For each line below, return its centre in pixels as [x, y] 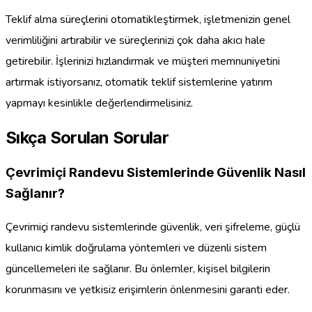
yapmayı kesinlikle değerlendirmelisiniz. [99, 103]
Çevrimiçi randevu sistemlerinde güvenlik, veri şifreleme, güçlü [153, 227]
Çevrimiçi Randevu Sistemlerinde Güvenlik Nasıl [156, 172]
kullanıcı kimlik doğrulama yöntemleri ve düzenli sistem [136, 248]
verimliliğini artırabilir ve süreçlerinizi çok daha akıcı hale [135, 40]
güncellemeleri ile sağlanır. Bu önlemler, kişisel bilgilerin [138, 269]
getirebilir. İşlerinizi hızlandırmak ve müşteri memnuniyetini [143, 61]
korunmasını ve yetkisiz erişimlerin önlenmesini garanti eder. [148, 290]
